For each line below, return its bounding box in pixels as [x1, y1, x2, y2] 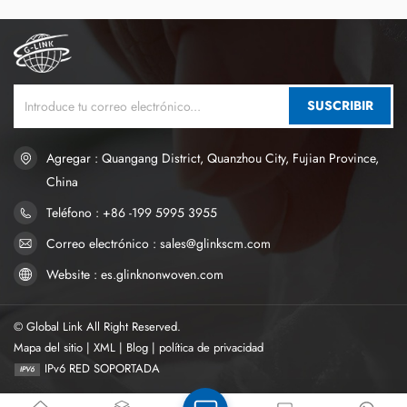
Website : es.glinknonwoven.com [46, 264, 223, 283]
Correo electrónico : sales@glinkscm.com [46, 233, 271, 253]
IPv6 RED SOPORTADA [44, 359, 160, 377]
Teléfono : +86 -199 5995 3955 [46, 203, 217, 222]
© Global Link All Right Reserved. [14, 317, 181, 335]
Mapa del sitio [14, 338, 83, 356]
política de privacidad [159, 338, 263, 356]
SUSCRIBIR [306, 95, 373, 114]
